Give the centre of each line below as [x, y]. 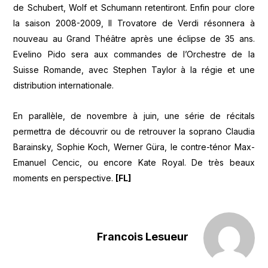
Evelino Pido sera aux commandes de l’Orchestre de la [134, 54]
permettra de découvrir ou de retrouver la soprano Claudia [134, 131]
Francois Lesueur [142, 236]
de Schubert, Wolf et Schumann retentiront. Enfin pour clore [134, 8]
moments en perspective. [65, 178]
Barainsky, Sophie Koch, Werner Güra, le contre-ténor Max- [134, 147]
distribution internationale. [64, 86]
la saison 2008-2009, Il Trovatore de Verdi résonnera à [134, 23]
